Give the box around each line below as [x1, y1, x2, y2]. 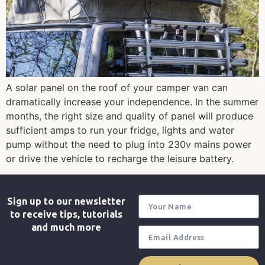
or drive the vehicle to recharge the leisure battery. [6, 153, 234, 165]
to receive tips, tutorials [10, 208, 122, 219]
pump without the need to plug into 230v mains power [6, 138, 251, 151]
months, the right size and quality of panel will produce [6, 110, 253, 122]
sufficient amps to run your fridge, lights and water [6, 124, 234, 137]
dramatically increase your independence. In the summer [6, 96, 258, 108]
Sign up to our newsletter [7, 195, 125, 206]
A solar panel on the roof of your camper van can [6, 82, 228, 94]
